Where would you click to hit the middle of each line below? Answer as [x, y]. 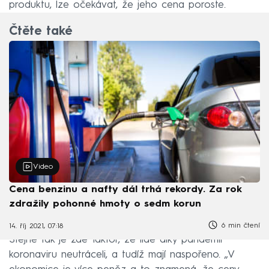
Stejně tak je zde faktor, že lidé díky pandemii [116, 240]
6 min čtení [239, 225]
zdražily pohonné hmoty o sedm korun [105, 204]
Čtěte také [41, 32]
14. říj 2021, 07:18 [36, 227]
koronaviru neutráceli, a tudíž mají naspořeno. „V [122, 255]
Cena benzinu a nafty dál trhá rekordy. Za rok [125, 189]
